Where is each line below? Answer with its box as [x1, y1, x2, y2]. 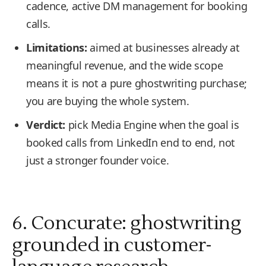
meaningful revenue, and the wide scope [26, 58, 223, 72]
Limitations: [26, 40, 87, 55]
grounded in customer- [12, 233, 212, 257]
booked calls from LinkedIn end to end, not [26, 135, 235, 150]
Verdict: [26, 118, 66, 132]
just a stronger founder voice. [26, 153, 169, 167]
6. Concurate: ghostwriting [12, 211, 241, 235]
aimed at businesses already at [87, 40, 240, 55]
